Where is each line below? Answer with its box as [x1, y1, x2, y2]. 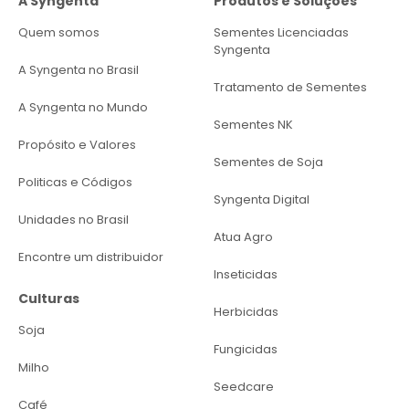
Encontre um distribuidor [18, 247, 163, 266]
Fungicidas [214, 340, 278, 358]
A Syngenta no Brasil [18, 60, 139, 79]
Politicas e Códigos [18, 173, 132, 191]
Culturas [18, 288, 79, 308]
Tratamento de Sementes [214, 78, 367, 96]
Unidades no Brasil [18, 210, 129, 228]
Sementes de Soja [214, 152, 323, 171]
